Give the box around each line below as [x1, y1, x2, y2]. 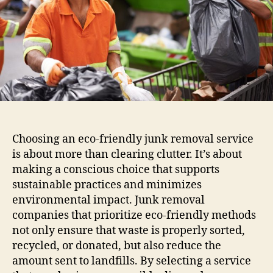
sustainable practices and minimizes [12, 178, 202, 193]
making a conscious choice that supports [12, 163, 219, 177]
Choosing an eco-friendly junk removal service [12, 132, 253, 147]
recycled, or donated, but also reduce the [12, 239, 221, 253]
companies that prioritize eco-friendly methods [12, 208, 256, 223]
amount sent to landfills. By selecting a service [12, 254, 251, 269]
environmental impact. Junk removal [12, 193, 205, 208]
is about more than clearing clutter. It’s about [12, 147, 242, 162]
